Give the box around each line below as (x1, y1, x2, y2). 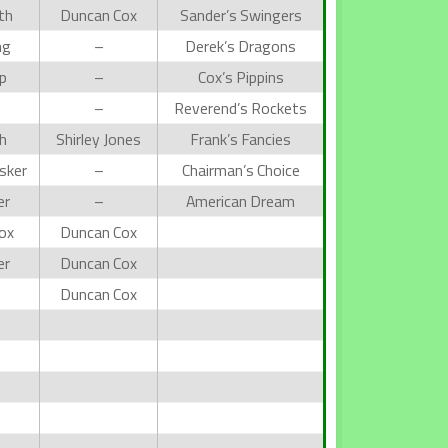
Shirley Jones (56, 126, 141, 151)
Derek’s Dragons (185, 33, 296, 58)
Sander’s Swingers (179, 2, 302, 27)
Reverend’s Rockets (174, 95, 307, 120)
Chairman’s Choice (181, 157, 300, 182)
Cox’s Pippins (197, 64, 284, 89)
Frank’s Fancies (190, 126, 291, 151)
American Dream (186, 188, 295, 213)
